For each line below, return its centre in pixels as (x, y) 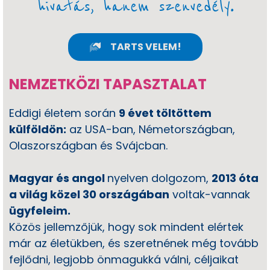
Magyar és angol (58, 178)
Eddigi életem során (64, 113)
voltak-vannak (210, 194)
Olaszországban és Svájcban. (88, 146)
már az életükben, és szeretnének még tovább (134, 243)
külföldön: (38, 129)
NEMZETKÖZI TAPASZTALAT (108, 84)
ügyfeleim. (40, 211)
